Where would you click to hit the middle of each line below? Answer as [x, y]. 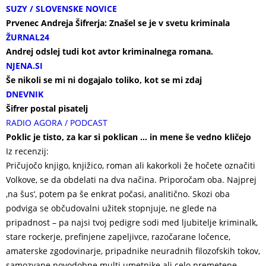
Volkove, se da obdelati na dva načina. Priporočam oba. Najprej [131, 180]
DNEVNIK [25, 94]
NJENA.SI [24, 66]
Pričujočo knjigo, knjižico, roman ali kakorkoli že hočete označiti [131, 165]
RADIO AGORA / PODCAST [57, 123]
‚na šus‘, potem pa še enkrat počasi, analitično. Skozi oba [118, 194]
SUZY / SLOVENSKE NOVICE [61, 9]
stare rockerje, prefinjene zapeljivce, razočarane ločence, [118, 237]
